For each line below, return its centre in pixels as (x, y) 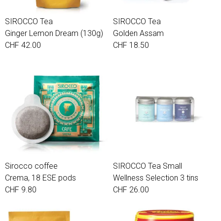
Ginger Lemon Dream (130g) (54, 33)
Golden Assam (138, 33)
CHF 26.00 (131, 190)
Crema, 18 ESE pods (40, 178)
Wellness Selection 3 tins (156, 178)
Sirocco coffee (31, 166)
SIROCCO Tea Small (147, 166)
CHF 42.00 (23, 45)
